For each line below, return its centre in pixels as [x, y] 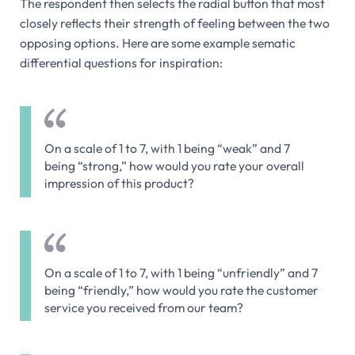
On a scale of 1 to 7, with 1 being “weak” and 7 [167, 149]
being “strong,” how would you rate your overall [174, 166]
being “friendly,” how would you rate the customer [181, 290]
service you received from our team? [144, 307]
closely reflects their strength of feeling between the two [174, 23]
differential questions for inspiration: [121, 63]
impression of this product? [119, 183]
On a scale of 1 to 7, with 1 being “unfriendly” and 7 [181, 272]
